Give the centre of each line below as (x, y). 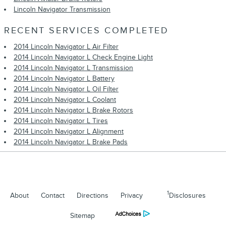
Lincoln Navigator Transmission (62, 9)
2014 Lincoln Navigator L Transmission (73, 68)
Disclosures (187, 195)
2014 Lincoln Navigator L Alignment (69, 131)
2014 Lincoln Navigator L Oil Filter (66, 89)
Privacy (132, 195)
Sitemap (82, 215)
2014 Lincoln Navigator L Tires (61, 121)
